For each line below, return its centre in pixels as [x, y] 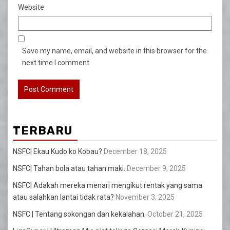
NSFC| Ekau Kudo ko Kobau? [57, 151]
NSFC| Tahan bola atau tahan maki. [69, 168]
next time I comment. [56, 62]
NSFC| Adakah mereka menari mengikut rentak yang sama [108, 185]
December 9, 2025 [156, 168]
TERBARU [43, 130]
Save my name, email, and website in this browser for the [114, 51]
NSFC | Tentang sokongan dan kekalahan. [79, 214]
